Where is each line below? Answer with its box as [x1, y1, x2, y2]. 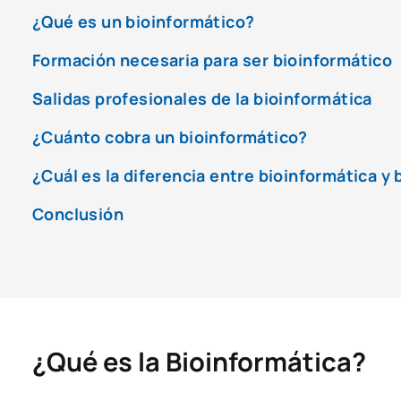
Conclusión [32, 202, 124, 225]
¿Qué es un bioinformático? [32, 10, 255, 32]
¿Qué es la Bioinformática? [32, 343, 366, 380]
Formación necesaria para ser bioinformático [32, 48, 393, 71]
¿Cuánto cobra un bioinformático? [32, 125, 308, 148]
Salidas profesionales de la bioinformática [32, 87, 372, 109]
